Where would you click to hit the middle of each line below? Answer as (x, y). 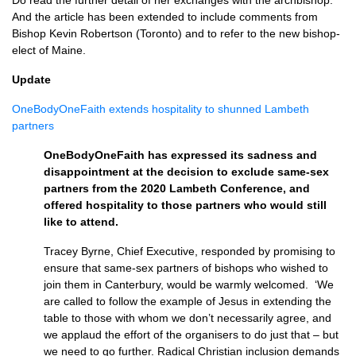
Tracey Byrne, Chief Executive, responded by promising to (190, 251)
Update (31, 79)
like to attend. (84, 222)
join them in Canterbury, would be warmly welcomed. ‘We (189, 284)
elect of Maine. (49, 50)
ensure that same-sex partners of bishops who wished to (186, 268)
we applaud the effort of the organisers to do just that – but (191, 335)
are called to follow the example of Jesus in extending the (188, 301)
